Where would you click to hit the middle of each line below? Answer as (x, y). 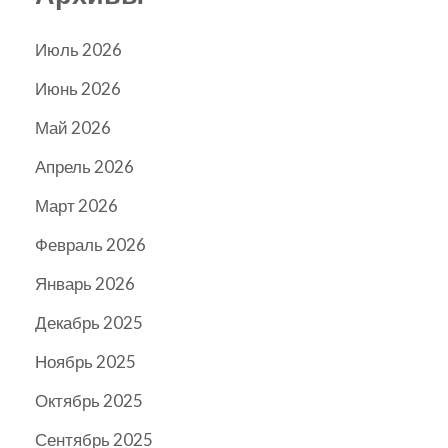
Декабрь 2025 (89, 323)
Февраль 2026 (90, 245)
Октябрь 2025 (89, 401)
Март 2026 (76, 206)
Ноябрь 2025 (85, 362)
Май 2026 (73, 128)
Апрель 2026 (84, 167)
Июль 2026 (78, 50)
